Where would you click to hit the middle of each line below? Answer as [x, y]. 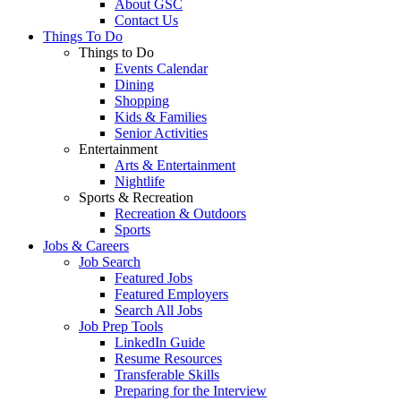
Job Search [110, 262]
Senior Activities [161, 133]
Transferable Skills [167, 375]
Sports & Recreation [136, 197]
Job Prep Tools [121, 326]
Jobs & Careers [86, 246]
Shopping [142, 101]
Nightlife [140, 181]
